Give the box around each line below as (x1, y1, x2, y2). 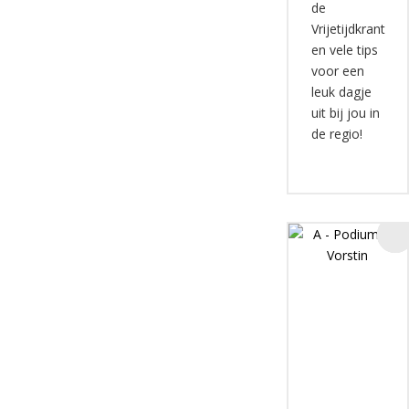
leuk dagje (310, 83, 372, 100)
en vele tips (310, 41, 378, 58)
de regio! (310, 125, 362, 142)
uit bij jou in (310, 104, 380, 121)
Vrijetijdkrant (310, 20, 385, 37)
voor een (310, 62, 364, 79)
